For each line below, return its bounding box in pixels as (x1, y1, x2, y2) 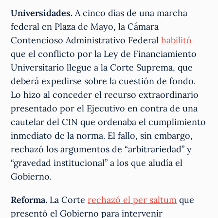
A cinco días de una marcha (73, 7, 188, 18)
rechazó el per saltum (88, 194, 177, 205)
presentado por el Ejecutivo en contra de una (11, 102, 198, 114)
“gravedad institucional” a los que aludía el (11, 157, 183, 168)
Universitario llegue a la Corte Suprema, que (11, 61, 193, 73)
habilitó (161, 34, 192, 46)
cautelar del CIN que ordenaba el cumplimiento (11, 116, 206, 127)
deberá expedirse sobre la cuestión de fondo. (11, 75, 196, 87)
